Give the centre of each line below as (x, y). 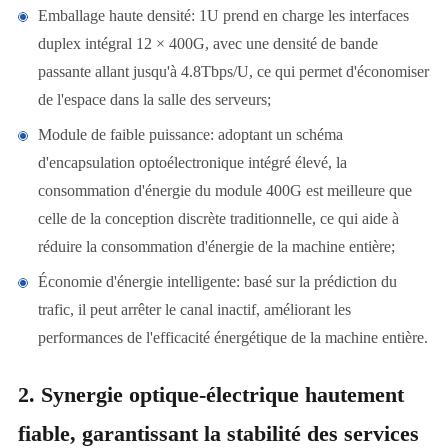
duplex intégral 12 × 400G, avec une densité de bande (207, 44)
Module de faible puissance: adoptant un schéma (190, 135)
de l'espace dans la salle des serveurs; (154, 100)
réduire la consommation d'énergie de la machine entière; (216, 247)
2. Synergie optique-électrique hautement (210, 395)
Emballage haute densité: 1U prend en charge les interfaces (223, 16)
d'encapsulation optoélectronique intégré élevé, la (192, 163)
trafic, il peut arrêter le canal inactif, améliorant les (194, 310)
